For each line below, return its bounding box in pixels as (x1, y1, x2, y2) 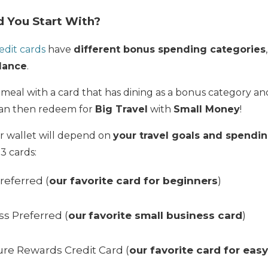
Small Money (173, 103, 240, 115)
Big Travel (95, 103, 148, 115)
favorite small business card (89, 209, 242, 222)
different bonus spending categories (74, 44, 266, 56)
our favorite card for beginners (49, 175, 218, 187)
